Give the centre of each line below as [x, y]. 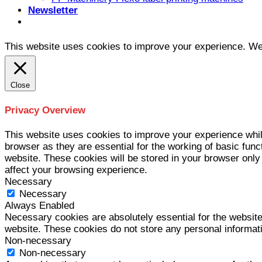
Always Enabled [39, 205]
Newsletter [53, 11]
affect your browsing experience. [76, 170]
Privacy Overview [45, 110]
